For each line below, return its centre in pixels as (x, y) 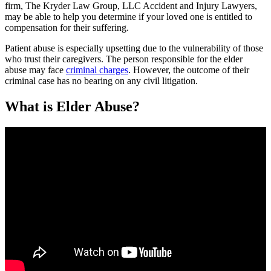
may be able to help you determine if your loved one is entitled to (129, 16)
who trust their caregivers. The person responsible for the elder (124, 59)
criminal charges (97, 70)
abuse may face (35, 70)
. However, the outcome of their (189, 70)
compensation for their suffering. (67, 27)
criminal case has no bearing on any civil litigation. (101, 80)
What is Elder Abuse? (72, 106)
